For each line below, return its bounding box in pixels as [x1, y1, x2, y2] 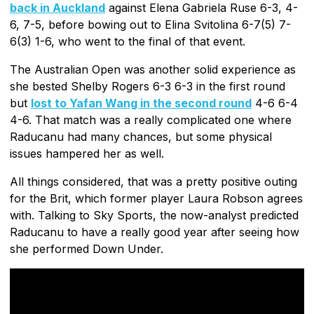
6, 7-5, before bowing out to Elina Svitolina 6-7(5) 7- [10, 17, 291, 32]
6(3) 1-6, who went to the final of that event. [10, 34, 245, 48]
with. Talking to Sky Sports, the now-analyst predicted [10, 207, 299, 222]
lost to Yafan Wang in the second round [31, 95, 252, 110]
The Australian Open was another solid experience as [10, 62, 296, 76]
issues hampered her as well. [10, 146, 164, 161]
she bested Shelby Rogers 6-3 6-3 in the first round [10, 78, 285, 93]
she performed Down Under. [10, 241, 163, 256]
